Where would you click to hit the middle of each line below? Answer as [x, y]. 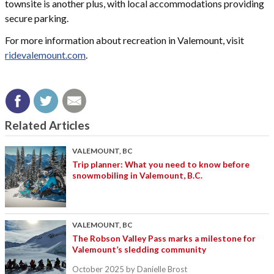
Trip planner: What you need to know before [161, 164]
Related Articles [47, 125]
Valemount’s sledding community [139, 249]
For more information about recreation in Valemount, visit [124, 40]
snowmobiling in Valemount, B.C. [137, 175]
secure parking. [38, 18]
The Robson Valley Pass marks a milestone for [164, 238]
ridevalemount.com [45, 55]
